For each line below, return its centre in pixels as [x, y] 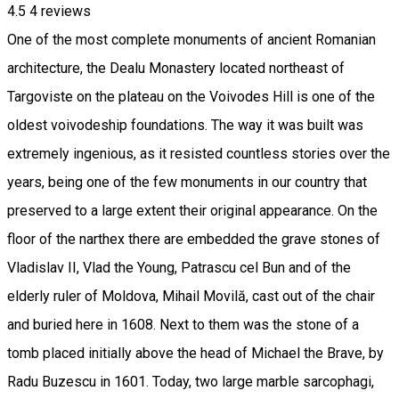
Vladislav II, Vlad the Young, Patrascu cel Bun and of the [179, 268]
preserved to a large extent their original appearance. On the [192, 211]
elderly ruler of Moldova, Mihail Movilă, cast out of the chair [191, 297]
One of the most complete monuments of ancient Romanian [191, 40]
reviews [64, 12]
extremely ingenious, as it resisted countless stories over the [199, 154]
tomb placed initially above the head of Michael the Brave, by [195, 354]
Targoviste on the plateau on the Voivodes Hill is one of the [191, 97]
